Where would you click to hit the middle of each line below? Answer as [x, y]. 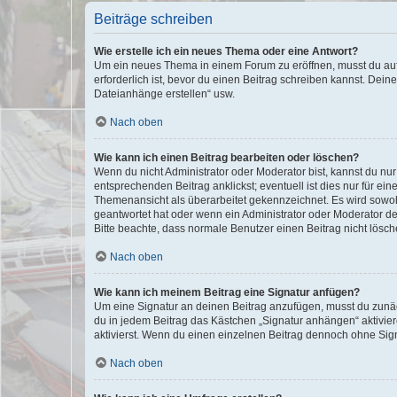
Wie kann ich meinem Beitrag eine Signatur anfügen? [227, 292]
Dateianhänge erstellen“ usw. [164, 93]
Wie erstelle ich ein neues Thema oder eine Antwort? [226, 51]
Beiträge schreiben [153, 19]
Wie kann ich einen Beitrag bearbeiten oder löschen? [226, 157]
